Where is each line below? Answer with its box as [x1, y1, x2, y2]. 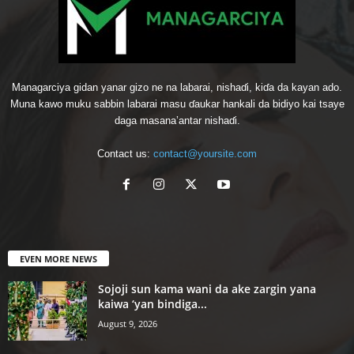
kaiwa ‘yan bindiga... [98, 296, 207, 311]
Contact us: [97, 147, 153, 160]
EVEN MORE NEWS [20, 252, 97, 265]
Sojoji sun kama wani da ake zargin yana [98, 281, 316, 296]
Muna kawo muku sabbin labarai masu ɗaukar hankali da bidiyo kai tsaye [9, 97, 345, 110]
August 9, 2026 [98, 317, 157, 330]
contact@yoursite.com [153, 147, 257, 160]
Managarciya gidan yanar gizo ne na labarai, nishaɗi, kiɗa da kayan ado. [12, 81, 342, 93]
